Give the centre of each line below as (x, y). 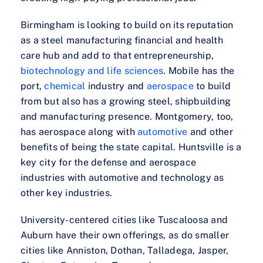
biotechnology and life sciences (92, 71)
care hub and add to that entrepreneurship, (117, 56)
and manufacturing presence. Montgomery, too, (127, 117)
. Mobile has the (199, 71)
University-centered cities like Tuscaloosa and (124, 220)
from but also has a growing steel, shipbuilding (126, 102)
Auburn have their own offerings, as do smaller (125, 235)
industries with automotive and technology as (122, 178)
